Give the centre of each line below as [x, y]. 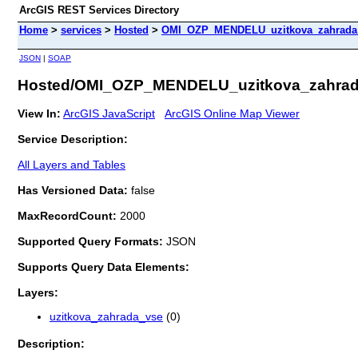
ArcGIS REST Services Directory [99, 10]
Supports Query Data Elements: [103, 267]
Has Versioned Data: [74, 190]
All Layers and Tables [72, 164]
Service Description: [73, 139]
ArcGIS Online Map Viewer [232, 113]
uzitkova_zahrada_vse [106, 317]
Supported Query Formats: [92, 241]
